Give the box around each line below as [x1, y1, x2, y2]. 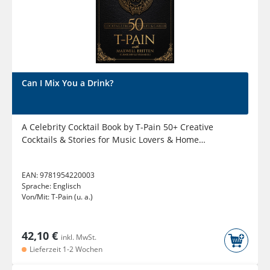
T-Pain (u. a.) [51, 192, 93, 202]
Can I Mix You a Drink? [22, 77, 113, 89]
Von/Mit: [22, 192, 51, 202]
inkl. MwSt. [61, 232, 96, 243]
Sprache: [22, 181, 53, 192]
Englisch [53, 181, 81, 192]
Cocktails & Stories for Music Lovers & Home [22, 134, 199, 146]
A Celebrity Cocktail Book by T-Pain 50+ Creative [22, 121, 213, 133]
